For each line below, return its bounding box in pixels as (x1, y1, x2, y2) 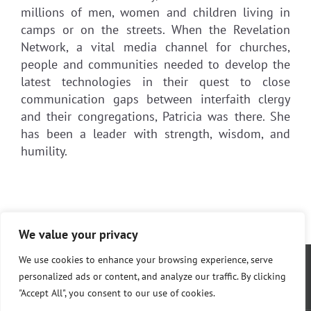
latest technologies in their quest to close (21, 73, 290, 90)
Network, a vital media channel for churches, (21, 38, 290, 55)
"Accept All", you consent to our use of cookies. (19, 287, 215, 299)
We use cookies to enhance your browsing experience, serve (19, 253, 273, 266)
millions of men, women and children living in (21, 3, 290, 20)
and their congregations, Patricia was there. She (21, 108, 290, 124)
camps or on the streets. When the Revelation (21, 21, 290, 37)
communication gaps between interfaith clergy (21, 90, 290, 107)
